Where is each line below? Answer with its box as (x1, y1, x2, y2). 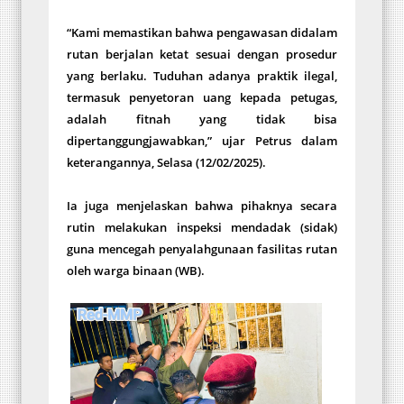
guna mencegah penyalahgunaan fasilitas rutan (67, 241, 337, 258)
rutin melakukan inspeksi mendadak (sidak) (67, 219, 337, 236)
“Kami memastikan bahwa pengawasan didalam (67, 24, 337, 41)
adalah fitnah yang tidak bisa (67, 111, 337, 128)
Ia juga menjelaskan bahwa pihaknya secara (67, 197, 337, 215)
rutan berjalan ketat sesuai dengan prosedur (67, 46, 337, 63)
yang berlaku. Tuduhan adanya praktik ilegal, (67, 68, 337, 85)
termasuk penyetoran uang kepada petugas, (67, 89, 337, 106)
